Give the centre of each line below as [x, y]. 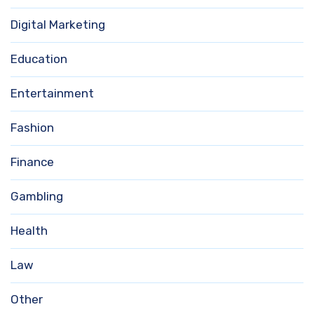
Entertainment [52, 94]
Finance [32, 162]
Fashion [32, 128]
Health [29, 231]
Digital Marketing [58, 25]
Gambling [37, 197]
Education [39, 59]
